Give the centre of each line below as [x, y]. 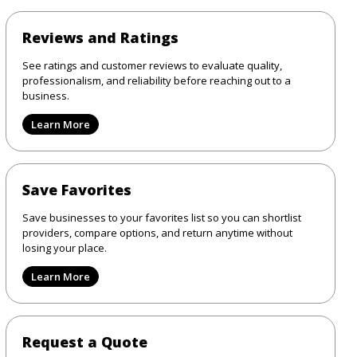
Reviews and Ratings [100, 37]
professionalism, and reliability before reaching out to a [156, 80]
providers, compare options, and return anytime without [157, 232]
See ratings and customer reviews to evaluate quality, [152, 65]
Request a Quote [84, 341]
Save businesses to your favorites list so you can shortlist [161, 217]
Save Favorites [76, 189]
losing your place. [64, 247]
